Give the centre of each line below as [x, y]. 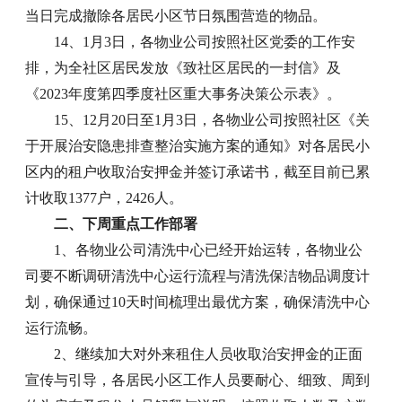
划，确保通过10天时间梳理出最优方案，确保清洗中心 [198, 301]
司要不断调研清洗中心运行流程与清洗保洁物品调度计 [198, 275]
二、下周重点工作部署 [126, 223]
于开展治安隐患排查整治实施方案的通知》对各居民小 [198, 145]
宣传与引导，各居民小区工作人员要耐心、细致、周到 [198, 380]
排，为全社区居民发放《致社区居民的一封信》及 [184, 67]
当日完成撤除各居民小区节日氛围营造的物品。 [176, 15]
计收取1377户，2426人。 [105, 197]
